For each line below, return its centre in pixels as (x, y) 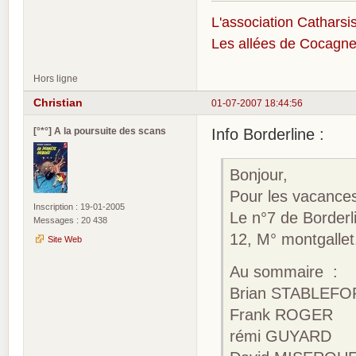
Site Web (65, 240)
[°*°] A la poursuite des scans (100, 131)
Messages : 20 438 (70, 221)
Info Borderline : (268, 135)
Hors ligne (56, 78)
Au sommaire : (284, 271)
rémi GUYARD (281, 336)
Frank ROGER (282, 314)
